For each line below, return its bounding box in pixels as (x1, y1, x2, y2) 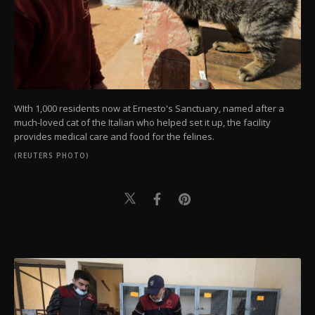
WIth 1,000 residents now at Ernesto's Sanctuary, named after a (14, 102, 284, 115)
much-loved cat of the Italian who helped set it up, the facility (14, 116, 271, 129)
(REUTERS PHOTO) (14, 150, 89, 161)
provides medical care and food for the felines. (14, 130, 214, 143)
